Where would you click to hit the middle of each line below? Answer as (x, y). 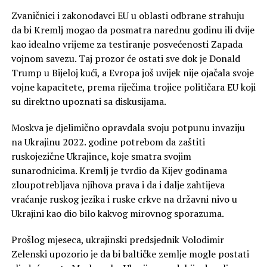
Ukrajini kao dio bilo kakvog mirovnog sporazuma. (117, 213)
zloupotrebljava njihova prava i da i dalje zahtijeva (118, 184)
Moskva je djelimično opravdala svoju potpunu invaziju (128, 127)
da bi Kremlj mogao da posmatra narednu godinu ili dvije (133, 30)
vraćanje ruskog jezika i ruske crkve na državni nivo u (124, 199)
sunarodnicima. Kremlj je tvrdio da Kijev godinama (119, 170)
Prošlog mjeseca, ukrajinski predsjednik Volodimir (117, 239)
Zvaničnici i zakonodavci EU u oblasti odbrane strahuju (128, 15)
